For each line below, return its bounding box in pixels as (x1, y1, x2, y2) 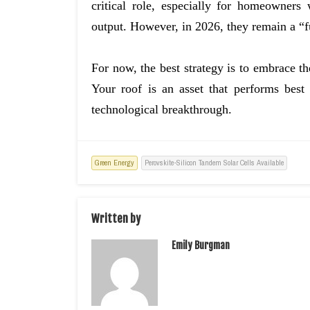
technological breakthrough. (91, 102, 232, 116)
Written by (91, 212, 140, 226)
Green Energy (95, 158, 134, 167)
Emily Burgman (172, 239, 230, 251)
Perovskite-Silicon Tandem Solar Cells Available (145, 158, 284, 167)
